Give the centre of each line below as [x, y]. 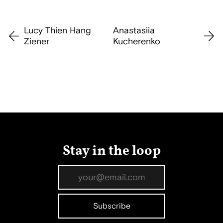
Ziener [36, 42]
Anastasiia [134, 31]
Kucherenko [137, 42]
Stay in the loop [111, 151]
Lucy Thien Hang [57, 31]
